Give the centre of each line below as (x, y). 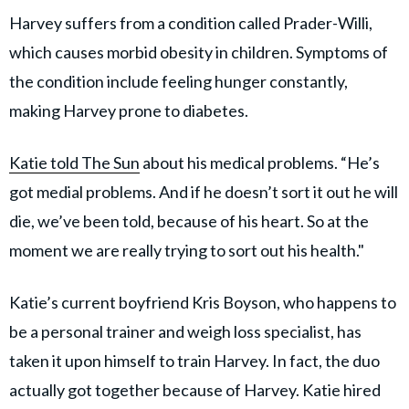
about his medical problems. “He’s (260, 162)
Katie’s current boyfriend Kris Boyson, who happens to (203, 302)
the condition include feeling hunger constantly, (178, 81)
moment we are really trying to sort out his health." (187, 250)
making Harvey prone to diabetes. (129, 110)
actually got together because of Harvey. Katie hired (195, 389)
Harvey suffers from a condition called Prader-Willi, (191, 22)
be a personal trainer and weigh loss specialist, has (185, 331)
